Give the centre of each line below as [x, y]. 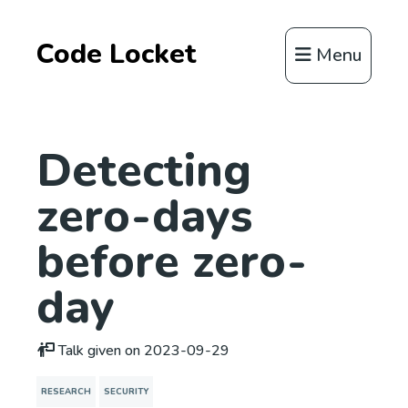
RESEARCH [66, 391]
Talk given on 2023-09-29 [142, 351]
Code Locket [116, 54]
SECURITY [127, 391]
